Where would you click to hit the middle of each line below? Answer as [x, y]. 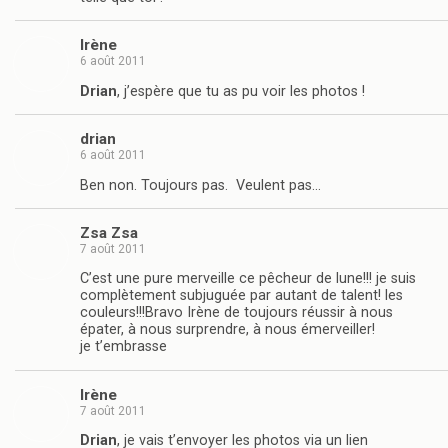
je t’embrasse [123, 347]
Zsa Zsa [109, 232]
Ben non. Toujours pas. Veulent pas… [200, 185]
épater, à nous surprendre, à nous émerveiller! [227, 330]
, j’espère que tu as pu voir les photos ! [241, 91]
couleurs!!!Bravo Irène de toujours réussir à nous [236, 313]
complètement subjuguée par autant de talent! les [241, 296]
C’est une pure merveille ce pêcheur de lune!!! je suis [248, 279]
